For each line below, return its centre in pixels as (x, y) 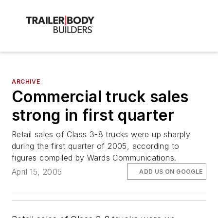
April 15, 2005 (37, 172)
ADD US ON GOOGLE (171, 171)
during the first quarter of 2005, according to (96, 146)
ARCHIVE (26, 82)
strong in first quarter (93, 115)
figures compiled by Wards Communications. (94, 158)
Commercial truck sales (100, 97)
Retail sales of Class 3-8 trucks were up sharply (101, 135)
